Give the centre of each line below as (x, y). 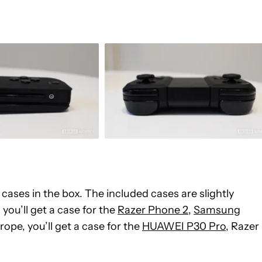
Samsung (217, 210)
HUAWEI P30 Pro (184, 227)
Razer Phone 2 (153, 210)
